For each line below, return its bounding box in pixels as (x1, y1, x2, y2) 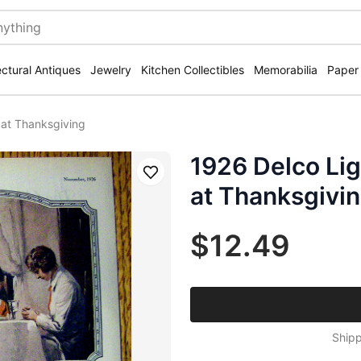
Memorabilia (254, 63, 317, 77)
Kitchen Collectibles (141, 63, 244, 77)
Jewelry (90, 63, 131, 77)
